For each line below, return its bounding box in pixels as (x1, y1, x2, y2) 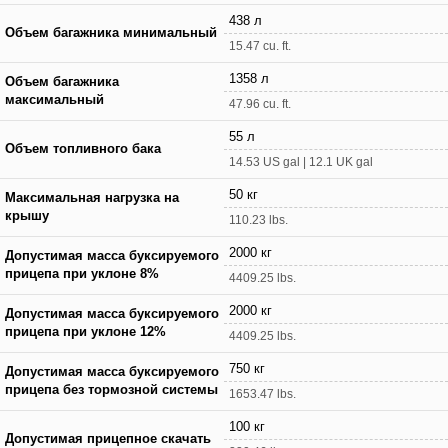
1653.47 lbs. (229, 386, 296, 401)
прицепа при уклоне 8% (5, 266, 159, 281)
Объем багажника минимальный (5, 25, 217, 40)
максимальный (5, 92, 104, 107)
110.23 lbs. (229, 212, 288, 227)
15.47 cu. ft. (229, 38, 291, 53)
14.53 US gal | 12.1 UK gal (229, 154, 373, 169)
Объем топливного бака (5, 141, 161, 156)
